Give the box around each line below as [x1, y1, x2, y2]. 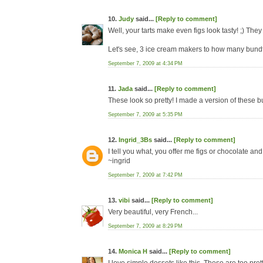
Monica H [119, 248, 147, 255]
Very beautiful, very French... [108, 208, 198, 217]
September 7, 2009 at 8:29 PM [108, 223, 183, 230]
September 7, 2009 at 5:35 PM [108, 112, 183, 118]
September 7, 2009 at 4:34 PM [108, 60, 183, 67]
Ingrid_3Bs [119, 136, 152, 144]
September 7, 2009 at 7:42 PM [108, 172, 183, 178]
